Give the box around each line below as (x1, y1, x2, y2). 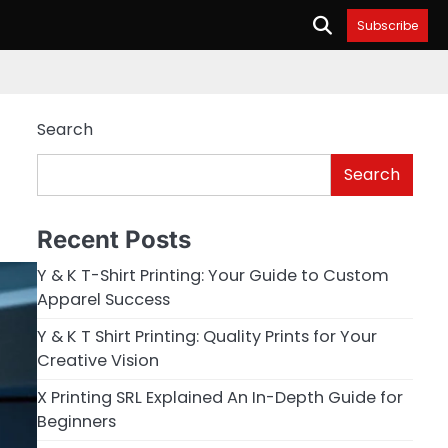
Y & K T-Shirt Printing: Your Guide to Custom (36, 263, 389, 287)
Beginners (36, 409, 116, 433)
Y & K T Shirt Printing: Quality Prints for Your (36, 324, 377, 348)
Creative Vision (36, 348, 159, 372)
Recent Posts (36, 224, 191, 254)
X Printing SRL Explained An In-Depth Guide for (36, 385, 403, 409)
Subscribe (357, 16, 418, 34)
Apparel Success (36, 287, 170, 311)
